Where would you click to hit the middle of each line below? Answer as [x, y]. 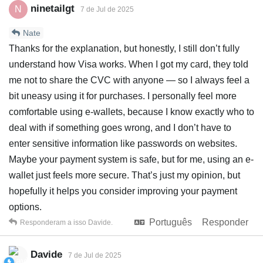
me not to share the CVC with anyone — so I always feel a [129, 80]
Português [171, 222]
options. [25, 207]
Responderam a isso [54, 222]
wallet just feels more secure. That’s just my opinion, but [124, 175]
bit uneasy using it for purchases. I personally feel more [123, 96]
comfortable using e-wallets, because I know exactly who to [131, 112]
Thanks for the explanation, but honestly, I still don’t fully [124, 48]
